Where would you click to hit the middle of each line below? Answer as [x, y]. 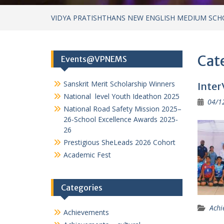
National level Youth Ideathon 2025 [121, 83]
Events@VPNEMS [94, 46]
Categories [82, 175]
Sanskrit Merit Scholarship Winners [119, 71]
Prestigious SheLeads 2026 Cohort [119, 129]
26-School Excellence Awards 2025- [121, 106]
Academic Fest [87, 142]
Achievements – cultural [102, 212]
